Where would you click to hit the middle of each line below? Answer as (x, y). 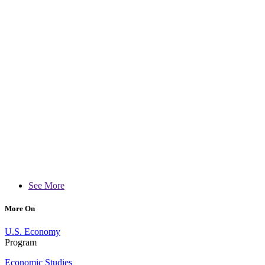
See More (46, 185)
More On (20, 209)
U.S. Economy (33, 232)
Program (21, 243)
